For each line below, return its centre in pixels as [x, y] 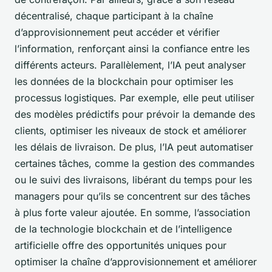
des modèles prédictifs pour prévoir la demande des [135, 114]
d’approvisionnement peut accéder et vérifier [117, 32]
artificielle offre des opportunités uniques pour [121, 245]
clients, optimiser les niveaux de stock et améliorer [131, 130]
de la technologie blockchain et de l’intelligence [123, 229]
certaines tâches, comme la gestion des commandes [134, 163]
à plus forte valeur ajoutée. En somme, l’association [132, 212]
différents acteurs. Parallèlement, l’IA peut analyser [130, 65]
